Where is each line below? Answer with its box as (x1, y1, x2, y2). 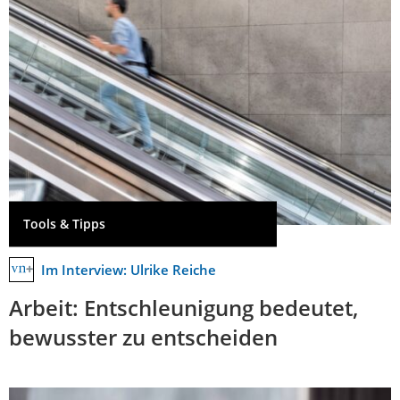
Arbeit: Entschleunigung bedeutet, (9, 292, 358, 322)
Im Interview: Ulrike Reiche (41, 260, 216, 279)
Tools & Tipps (23, 215, 105, 233)
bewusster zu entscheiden (9, 321, 278, 352)
